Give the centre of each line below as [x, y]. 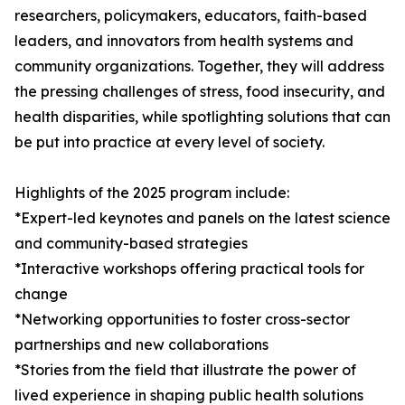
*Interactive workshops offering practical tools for [189, 269]
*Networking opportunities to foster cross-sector [182, 320]
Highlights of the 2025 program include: [152, 193]
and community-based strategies [131, 244]
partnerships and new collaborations [141, 345]
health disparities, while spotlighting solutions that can [202, 117]
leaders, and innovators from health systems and [184, 41]
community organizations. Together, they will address [199, 66]
